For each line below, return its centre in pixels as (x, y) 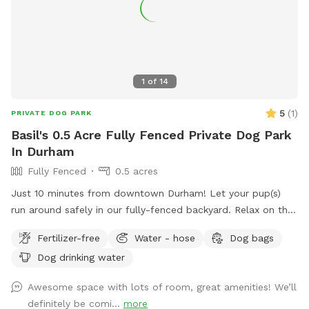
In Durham (43, 151)
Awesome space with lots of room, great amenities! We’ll (162, 287)
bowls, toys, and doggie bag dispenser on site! (212, 242)
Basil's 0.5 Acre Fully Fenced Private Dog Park (151, 134)
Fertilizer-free (69, 238)
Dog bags (252, 238)
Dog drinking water (81, 257)
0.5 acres (137, 171)
